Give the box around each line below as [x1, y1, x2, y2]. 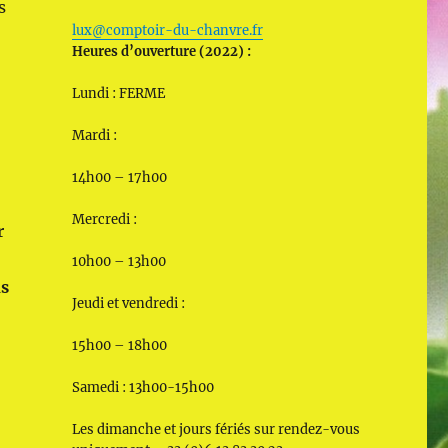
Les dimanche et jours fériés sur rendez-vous [71, 420, 360, 438]
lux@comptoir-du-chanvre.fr [71, 21, 263, 39]
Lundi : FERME [71, 84, 165, 102]
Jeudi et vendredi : [71, 294, 185, 312]
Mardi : [71, 126, 117, 144]
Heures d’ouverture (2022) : [71, 42, 251, 60]
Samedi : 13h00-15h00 [71, 378, 214, 396]
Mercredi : [71, 210, 137, 228]
